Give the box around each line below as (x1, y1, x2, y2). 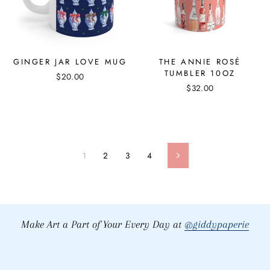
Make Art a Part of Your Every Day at (21, 219, 184, 231)
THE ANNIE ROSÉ (159, 56, 241, 68)
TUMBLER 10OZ (164, 67, 236, 80)
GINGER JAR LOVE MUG (13, 56, 127, 68)
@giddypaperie (184, 219, 249, 231)
